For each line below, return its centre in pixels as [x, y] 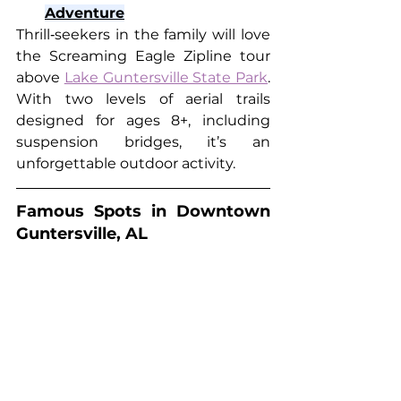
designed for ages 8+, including [143, 121]
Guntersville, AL [82, 234]
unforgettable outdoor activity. [126, 164]
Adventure [85, 13]
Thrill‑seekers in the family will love [143, 35]
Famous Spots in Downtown [143, 212]
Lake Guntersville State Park [166, 78]
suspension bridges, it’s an [143, 142]
